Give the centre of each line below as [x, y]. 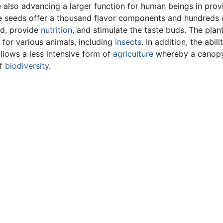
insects [128, 42]
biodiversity [27, 66]
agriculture [133, 54]
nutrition [56, 30]
